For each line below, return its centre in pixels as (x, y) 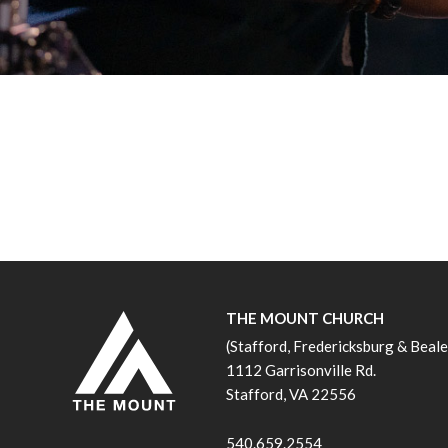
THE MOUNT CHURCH (305, 318)
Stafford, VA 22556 (291, 394)
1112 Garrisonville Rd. (301, 370)
